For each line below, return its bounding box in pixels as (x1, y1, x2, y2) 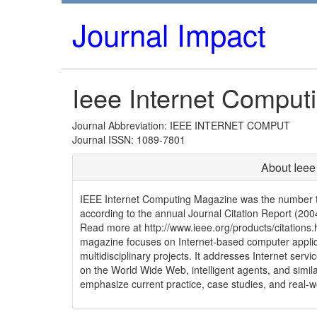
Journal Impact (72, 13, 266, 55)
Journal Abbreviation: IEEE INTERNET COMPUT (72, 118, 290, 132)
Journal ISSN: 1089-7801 (72, 132, 185, 146)
